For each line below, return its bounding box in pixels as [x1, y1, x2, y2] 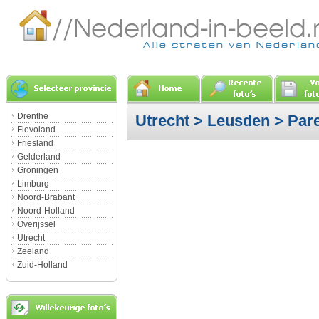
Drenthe [17, 111, 48, 121]
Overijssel [17, 219, 56, 229]
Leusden [207, 112, 270, 130]
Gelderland [17, 152, 61, 162]
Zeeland [17, 246, 49, 256]
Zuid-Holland [17, 260, 68, 270]
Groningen [17, 165, 58, 175]
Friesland [17, 138, 53, 148]
